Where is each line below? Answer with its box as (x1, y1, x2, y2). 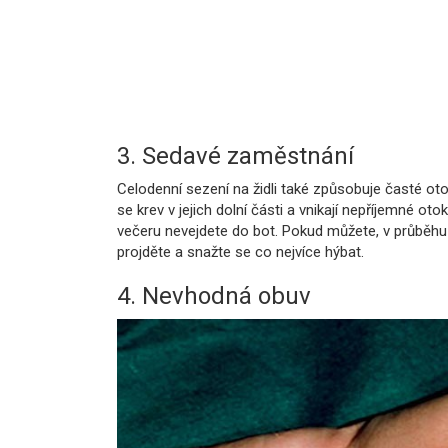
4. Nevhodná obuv (117, 282, 311, 311)
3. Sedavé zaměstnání (117, 142, 354, 171)
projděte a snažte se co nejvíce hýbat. (117, 243, 364, 262)
